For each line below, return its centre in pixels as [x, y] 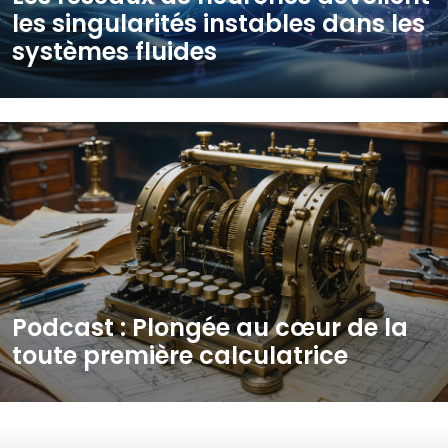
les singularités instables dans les [218, 23]
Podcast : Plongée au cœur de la [210, 327]
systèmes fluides [114, 51]
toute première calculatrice [180, 355]
